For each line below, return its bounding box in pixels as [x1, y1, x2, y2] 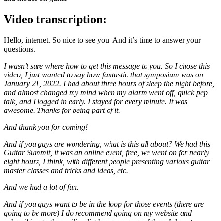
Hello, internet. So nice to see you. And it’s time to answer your [4, 36, 201, 44]
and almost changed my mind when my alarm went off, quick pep [4, 88, 208, 97]
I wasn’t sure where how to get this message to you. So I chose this [4, 61, 210, 70]
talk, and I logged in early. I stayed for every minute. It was [4, 97, 187, 106]
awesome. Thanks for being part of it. [4, 106, 120, 114]
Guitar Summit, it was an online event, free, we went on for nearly [4, 148, 209, 157]
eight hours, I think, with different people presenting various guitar [4, 157, 210, 166]
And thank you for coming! [4, 122, 88, 131]
